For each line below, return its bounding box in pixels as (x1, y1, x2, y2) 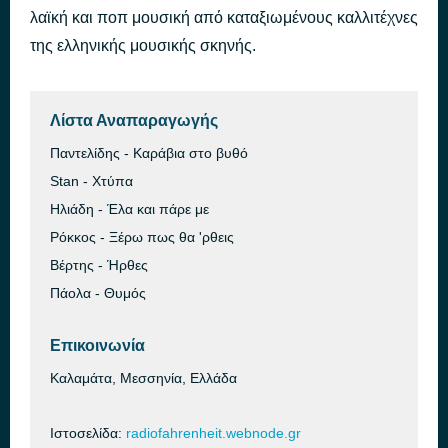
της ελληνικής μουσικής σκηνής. (30, 37, 256, 54)
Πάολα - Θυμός (50, 285, 146, 301)
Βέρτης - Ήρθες (50, 257, 148, 273)
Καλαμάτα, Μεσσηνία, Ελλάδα (50, 370, 237, 386)
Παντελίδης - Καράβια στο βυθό (50, 145, 248, 161)
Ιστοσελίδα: (50, 425, 126, 441)
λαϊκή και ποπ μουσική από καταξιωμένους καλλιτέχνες (30, 9, 418, 26)
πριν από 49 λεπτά (297, 27, 408, 43)
